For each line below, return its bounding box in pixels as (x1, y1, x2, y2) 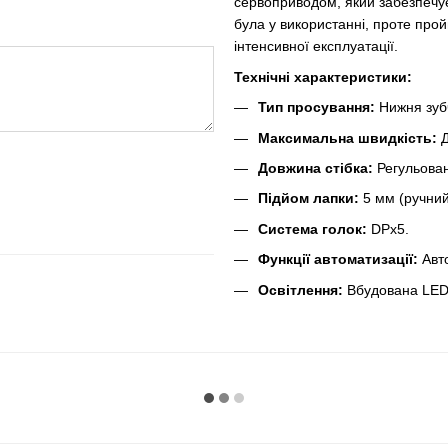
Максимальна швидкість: (258, 129, 437, 146)
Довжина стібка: (258, 159, 373, 176)
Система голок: (258, 220, 367, 237)
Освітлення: (258, 281, 343, 298)
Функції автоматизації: (258, 251, 418, 268)
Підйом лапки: (258, 190, 359, 207)
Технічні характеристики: (234, 68, 412, 85)
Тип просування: (258, 99, 375, 116)
